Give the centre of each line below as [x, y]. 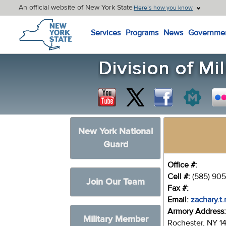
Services [106, 33]
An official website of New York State [76, 8]
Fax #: [178, 188]
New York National [116, 131]
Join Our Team [116, 182]
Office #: [183, 165]
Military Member [116, 219]
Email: [178, 200]
